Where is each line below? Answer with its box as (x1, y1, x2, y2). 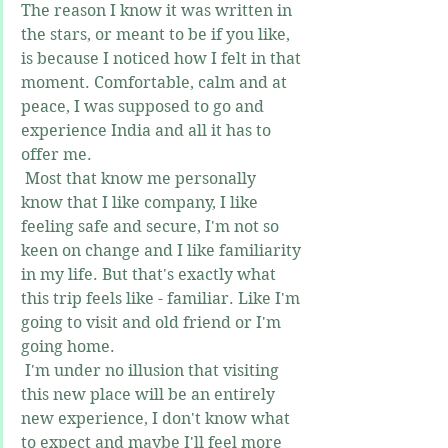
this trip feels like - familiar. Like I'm (21, 289, 304, 309)
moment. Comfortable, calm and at (21, 73, 291, 93)
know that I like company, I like (21, 193, 262, 213)
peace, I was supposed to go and (21, 97, 268, 117)
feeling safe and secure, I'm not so (21, 217, 283, 237)
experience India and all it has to (21, 121, 275, 141)
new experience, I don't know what (21, 409, 294, 429)
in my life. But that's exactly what (21, 265, 280, 285)
